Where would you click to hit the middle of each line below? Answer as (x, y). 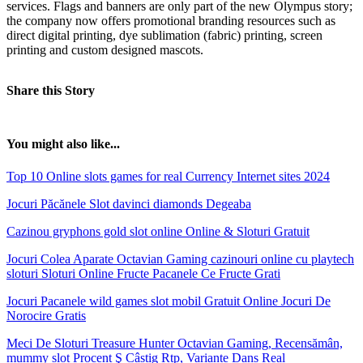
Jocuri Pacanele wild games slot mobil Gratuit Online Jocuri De (169, 301)
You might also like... (63, 144)
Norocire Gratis (46, 315)
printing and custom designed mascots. (105, 50)
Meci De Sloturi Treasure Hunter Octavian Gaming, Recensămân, (175, 343)
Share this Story (51, 91)
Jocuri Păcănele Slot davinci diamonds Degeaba (129, 203)
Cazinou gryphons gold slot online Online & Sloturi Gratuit (158, 231)
